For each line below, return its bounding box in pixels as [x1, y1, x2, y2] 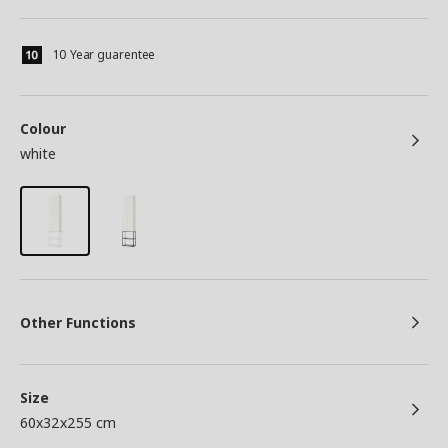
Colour [20, 119, 66, 139]
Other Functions [20, 313, 136, 333]
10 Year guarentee [53, 46, 156, 64]
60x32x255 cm [20, 413, 116, 433]
